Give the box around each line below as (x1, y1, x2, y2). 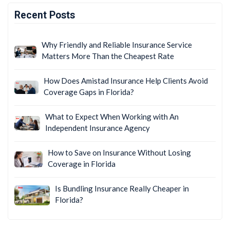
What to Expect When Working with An (45, 111, 179, 121)
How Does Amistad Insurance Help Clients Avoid (44, 75, 208, 85)
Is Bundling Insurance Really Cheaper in (54, 183, 189, 193)
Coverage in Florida (48, 159, 116, 168)
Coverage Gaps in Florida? (44, 87, 134, 97)
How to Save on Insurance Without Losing (48, 147, 191, 157)
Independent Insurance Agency (45, 123, 150, 132)
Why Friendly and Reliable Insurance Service (41, 40, 192, 49)
